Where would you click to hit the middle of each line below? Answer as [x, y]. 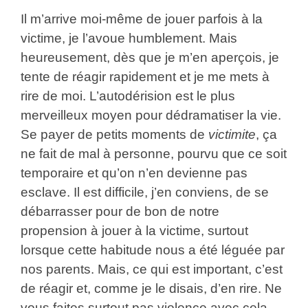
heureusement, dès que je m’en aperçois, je [150, 57]
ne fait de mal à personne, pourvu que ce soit [153, 153]
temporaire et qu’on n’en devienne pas [134, 173]
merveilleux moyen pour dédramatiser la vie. [151, 115]
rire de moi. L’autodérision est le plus [128, 96]
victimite [232, 134]
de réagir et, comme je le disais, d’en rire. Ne [151, 288]
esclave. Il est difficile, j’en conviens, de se [144, 192]
